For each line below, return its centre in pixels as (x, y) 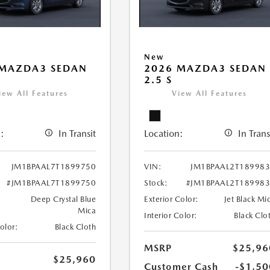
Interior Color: (171, 215)
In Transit (77, 133)
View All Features (210, 93)
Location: (164, 133)
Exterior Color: (171, 199)
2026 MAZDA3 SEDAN (206, 68)
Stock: (156, 183)
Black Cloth (75, 227)
